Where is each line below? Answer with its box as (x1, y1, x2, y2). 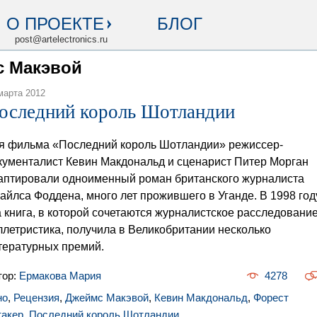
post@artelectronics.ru (15, 34, 108, 45)
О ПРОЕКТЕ (6, 14, 104, 33)
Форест (253, 292, 289, 304)
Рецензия (13, 292, 59, 304)
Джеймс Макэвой (65, 292, 149, 304)
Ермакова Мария (19, 270, 101, 282)
